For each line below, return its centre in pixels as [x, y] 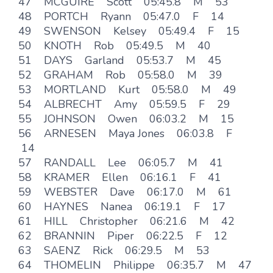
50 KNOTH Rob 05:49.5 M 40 [115, 46]
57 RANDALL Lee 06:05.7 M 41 [121, 163]
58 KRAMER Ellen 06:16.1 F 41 [120, 177]
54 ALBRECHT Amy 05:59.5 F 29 [124, 104]
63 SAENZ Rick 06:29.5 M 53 [114, 250]
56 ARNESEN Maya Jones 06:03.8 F [128, 133]
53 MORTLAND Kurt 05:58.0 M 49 [127, 90]
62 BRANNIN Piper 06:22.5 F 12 [123, 236]
